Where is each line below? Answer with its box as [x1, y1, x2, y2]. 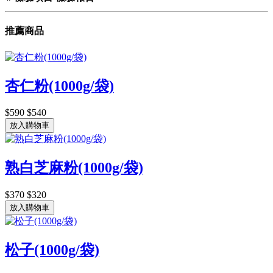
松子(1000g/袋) [5, 242, 99, 258]
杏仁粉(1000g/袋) [5, 77, 114, 94]
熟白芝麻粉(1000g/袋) [5, 160, 143, 176]
